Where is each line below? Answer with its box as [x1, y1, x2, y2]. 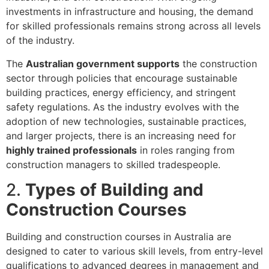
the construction [180, 57, 257, 70]
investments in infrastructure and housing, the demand [6, 5, 253, 18]
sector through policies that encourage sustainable [6, 71, 237, 84]
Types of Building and [25, 180, 204, 201]
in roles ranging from [137, 144, 235, 156]
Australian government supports [26, 57, 180, 70]
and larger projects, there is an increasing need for [6, 129, 236, 142]
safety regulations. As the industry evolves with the [6, 100, 239, 113]
